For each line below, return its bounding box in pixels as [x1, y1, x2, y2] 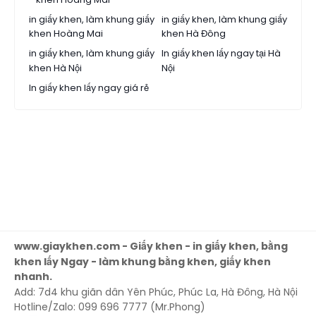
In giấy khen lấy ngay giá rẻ [29, 81, 149, 95]
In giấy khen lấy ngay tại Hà [162, 47, 281, 61]
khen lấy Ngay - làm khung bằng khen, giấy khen [14, 255, 271, 269]
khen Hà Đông [162, 27, 226, 41]
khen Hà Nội [29, 61, 82, 75]
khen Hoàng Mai [29, 27, 103, 41]
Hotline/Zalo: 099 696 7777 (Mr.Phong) [14, 300, 205, 315]
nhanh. [14, 269, 52, 284]
